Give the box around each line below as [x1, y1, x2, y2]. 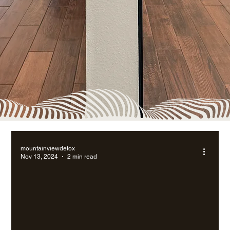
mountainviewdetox [21, 144, 75, 152]
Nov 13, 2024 [21, 153, 59, 161]
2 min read [67, 153, 98, 161]
